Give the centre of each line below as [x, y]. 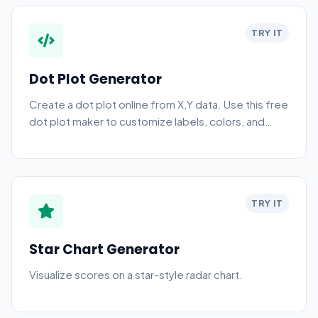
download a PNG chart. [86, 138]
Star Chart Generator [104, 250]
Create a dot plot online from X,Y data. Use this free [159, 104]
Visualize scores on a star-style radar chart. [136, 274]
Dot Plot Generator [95, 79]
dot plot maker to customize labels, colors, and [147, 121]
